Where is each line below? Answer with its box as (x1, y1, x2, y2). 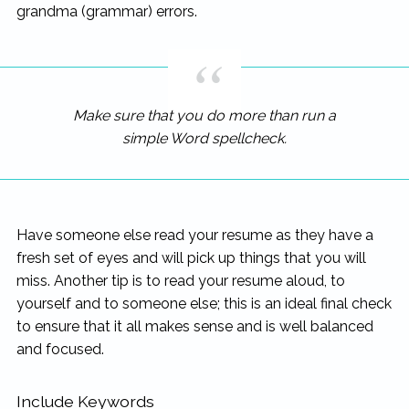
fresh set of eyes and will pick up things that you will (16, 249, 366, 267)
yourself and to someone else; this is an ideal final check (16, 295, 392, 313)
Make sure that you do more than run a (73, 107, 336, 125)
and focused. (16, 341, 104, 359)
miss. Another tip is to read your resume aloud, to (16, 272, 345, 290)
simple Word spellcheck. (122, 130, 287, 148)
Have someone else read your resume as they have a (16, 226, 373, 245)
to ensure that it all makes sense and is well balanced (16, 318, 373, 336)
